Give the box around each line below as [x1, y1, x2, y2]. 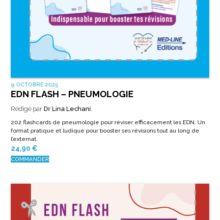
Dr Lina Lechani [43, 105, 91, 113]
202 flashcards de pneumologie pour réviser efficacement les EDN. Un [10, 119, 205, 126]
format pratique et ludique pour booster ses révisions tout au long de [10, 127, 199, 135]
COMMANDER [10, 156, 49, 163]
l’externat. [10, 136, 38, 143]
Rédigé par [10, 105, 44, 113]
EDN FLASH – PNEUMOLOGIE [10, 89, 134, 100]
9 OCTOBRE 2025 [10, 81, 58, 88]
